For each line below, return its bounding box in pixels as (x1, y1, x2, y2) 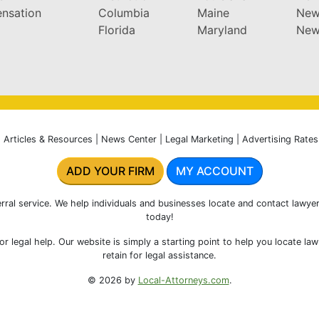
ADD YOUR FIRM (66, 163, 155, 178)
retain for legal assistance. (103, 249, 216, 261)
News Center (100, 133, 157, 145)
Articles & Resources (3, 133, 93, 145)
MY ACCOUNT (175, 163, 253, 178)
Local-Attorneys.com (137, 274, 229, 286)
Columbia (98, 5, 150, 20)
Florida (98, 22, 135, 37)
